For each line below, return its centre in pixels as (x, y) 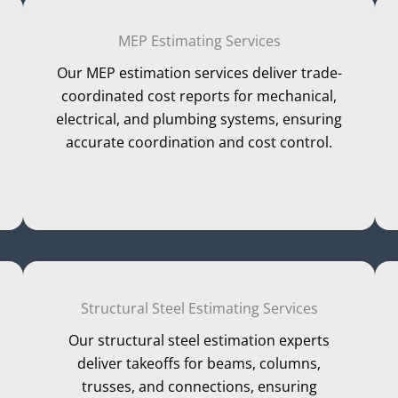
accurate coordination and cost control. (199, 142)
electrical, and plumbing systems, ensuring (199, 119)
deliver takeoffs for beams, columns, (199, 364)
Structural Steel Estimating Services (199, 309)
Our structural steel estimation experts (199, 341)
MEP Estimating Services (199, 40)
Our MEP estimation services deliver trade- (199, 72)
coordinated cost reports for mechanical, (199, 96)
